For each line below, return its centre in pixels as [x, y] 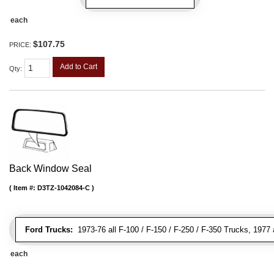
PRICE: [21, 45]
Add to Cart [79, 67]
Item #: [25, 187]
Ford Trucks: [49, 229]
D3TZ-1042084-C [64, 187]
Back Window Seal [50, 168]
